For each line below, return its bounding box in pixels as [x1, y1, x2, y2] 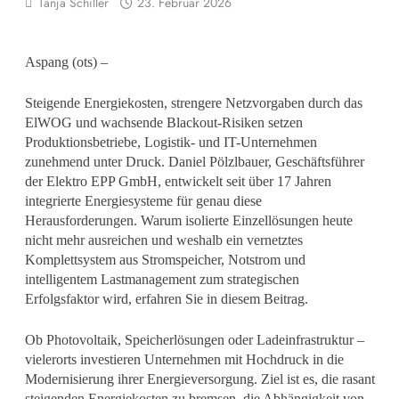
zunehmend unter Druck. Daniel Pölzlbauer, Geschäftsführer [24, 153, 364, 169]
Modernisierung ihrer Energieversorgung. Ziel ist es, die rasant [24, 370, 375, 387]
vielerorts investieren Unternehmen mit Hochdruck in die [24, 351, 344, 367]
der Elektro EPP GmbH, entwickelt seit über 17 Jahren [24, 173, 331, 189]
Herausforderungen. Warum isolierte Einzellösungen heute [24, 212, 353, 228]
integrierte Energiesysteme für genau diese [24, 192, 262, 208]
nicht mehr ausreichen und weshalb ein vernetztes [24, 232, 303, 248]
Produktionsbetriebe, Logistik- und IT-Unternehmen [24, 134, 317, 150]
